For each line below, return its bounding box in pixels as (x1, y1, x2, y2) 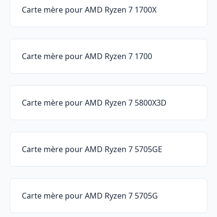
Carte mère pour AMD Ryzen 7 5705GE (22, 144, 162, 155)
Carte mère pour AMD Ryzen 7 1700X (22, 4, 156, 15)
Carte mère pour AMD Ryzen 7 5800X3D (22, 97, 167, 108)
